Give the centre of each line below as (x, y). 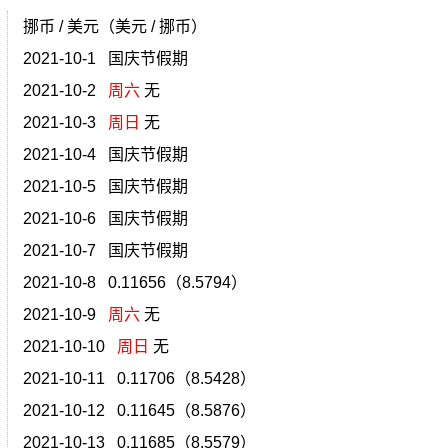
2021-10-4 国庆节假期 (105, 155)
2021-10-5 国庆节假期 (105, 187)
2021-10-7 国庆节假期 (105, 251)
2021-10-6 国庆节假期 (105, 219)
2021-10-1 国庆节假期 (105, 59)
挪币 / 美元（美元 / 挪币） (114, 27)
